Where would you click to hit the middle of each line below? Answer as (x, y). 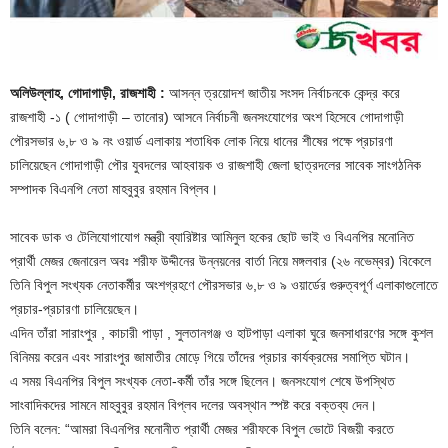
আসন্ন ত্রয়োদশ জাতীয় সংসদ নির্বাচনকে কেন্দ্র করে (282, 93)
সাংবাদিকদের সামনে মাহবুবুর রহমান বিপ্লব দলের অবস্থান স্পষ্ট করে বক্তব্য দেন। (193, 405)
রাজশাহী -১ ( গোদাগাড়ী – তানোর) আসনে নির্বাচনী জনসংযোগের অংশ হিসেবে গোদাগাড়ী (207, 117)
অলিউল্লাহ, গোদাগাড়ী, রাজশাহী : (87, 93)
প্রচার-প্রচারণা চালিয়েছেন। (74, 309)
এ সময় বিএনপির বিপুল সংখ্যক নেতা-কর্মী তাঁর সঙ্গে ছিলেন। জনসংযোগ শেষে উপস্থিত (202, 381)
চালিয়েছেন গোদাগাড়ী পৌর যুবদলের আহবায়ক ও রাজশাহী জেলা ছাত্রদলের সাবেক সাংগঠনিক (215, 165)
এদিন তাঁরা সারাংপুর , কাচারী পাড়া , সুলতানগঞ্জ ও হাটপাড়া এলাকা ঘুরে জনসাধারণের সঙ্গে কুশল (221, 333)
